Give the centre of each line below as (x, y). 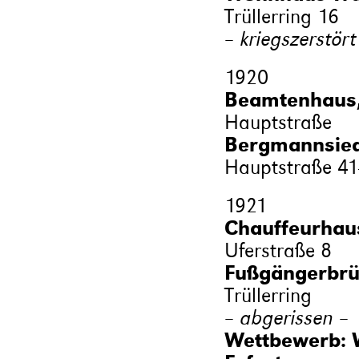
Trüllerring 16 (281, 16)
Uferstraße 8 (278, 250)
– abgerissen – (286, 317)
